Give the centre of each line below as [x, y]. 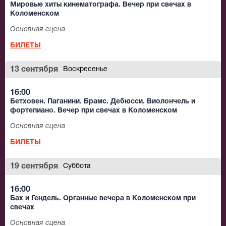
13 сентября [34, 70]
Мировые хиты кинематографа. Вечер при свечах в [101, 5]
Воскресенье [85, 70]
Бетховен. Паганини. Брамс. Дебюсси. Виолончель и [103, 102]
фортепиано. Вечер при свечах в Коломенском [94, 111]
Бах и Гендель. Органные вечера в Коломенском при [103, 199]
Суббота [77, 166]
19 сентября [34, 167]
